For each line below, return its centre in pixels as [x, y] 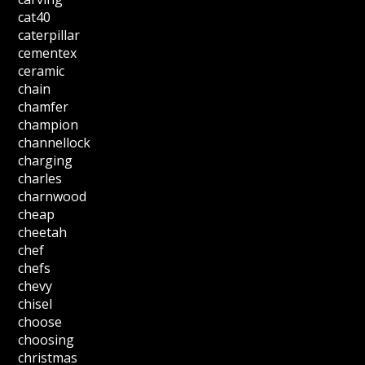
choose [40, 322]
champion [48, 125]
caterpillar [49, 35]
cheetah [43, 232]
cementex [48, 53]
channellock [55, 143]
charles [40, 178]
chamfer [44, 107]
